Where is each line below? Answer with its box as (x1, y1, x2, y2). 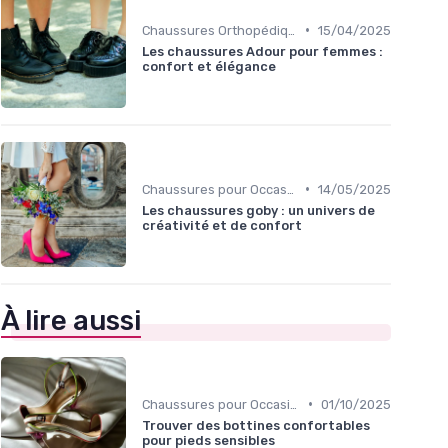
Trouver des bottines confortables (142, 417, 370, 433)
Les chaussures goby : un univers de (142, 202, 375, 218)
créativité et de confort (142, 217, 302, 233)
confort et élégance (142, 58, 276, 74)
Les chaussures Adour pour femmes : (142, 43, 383, 59)
